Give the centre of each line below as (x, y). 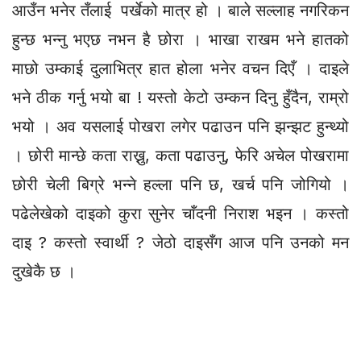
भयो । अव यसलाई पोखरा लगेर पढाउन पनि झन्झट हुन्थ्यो (180, 126)
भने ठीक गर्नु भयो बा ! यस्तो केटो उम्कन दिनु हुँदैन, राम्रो (180, 97)
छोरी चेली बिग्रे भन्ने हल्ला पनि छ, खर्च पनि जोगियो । (180, 184)
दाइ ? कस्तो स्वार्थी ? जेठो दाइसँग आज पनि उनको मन (180, 242)
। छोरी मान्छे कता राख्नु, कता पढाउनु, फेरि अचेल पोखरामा (180, 155)
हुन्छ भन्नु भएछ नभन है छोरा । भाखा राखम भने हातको (180, 39)
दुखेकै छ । (44, 271)
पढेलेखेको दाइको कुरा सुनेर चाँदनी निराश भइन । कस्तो (180, 213)
